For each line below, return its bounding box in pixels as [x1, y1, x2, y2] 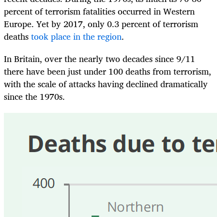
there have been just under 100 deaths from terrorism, [4, 64, 211, 79]
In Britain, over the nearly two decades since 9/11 [4, 51, 195, 66]
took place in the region [31, 29, 122, 44]
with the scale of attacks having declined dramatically [4, 77, 208, 92]
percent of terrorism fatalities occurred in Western [4, 4, 195, 19]
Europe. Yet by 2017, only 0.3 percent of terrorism [4, 16, 198, 31]
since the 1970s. [4, 89, 65, 104]
